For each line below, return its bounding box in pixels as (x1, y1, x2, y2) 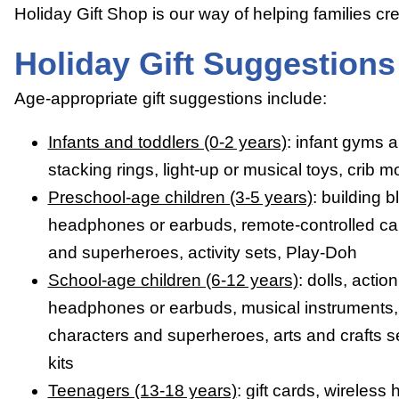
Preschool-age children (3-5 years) (47, 188, 313, 208)
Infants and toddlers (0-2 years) (47, 133, 287, 152)
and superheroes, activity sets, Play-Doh (47, 243, 357, 263)
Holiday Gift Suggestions (14, 45, 395, 83)
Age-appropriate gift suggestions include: (14, 89, 327, 109)
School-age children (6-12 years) (47, 271, 298, 290)
